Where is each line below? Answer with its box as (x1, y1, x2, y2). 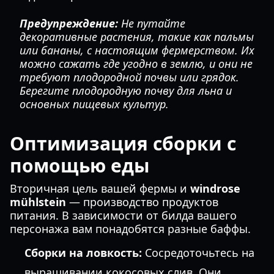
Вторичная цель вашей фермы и (10, 181, 190, 196)
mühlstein (10, 194, 66, 209)
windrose (190, 181, 240, 196)
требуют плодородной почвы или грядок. (20, 70, 239, 84)
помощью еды (10, 153, 150, 178)
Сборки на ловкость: (24, 245, 142, 260)
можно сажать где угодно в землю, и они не (20, 56, 253, 71)
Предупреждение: (20, 16, 118, 31)
